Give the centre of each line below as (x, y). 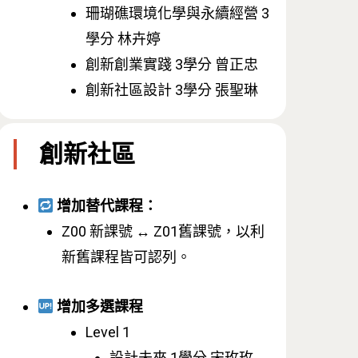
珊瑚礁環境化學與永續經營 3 (177, 13)
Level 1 (107, 332)
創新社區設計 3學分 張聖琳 (173, 89)
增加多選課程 (99, 306)
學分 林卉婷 (124, 38)
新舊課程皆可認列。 (126, 257)
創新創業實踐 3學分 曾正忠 (173, 64)
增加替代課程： (106, 205)
